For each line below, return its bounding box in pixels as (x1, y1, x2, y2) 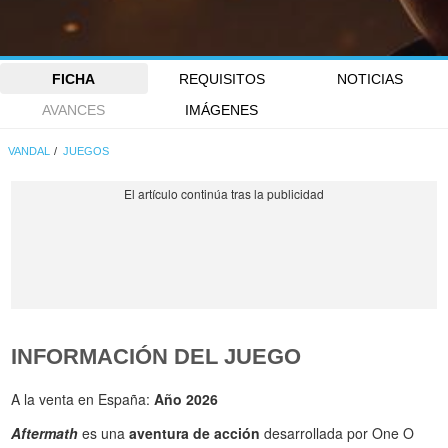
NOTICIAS (336, 70, 403, 87)
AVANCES (42, 101, 106, 118)
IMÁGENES (185, 101, 259, 118)
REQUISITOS (178, 70, 265, 87)
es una (78, 422, 130, 443)
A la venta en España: (11, 388, 155, 409)
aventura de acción (129, 422, 261, 443)
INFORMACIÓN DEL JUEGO (11, 344, 302, 370)
